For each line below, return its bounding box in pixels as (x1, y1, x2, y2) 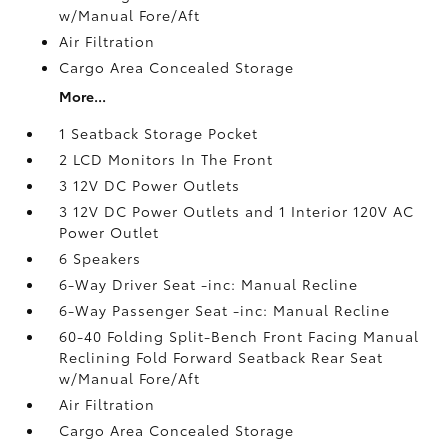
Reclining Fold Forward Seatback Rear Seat (59, 346, 384, 367)
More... (59, 85, 107, 106)
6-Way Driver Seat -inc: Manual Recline (59, 273, 359, 294)
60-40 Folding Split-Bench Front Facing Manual (59, 325, 420, 346)
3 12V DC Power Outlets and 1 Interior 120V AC (59, 200, 415, 221)
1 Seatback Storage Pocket (59, 122, 259, 143)
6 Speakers (59, 247, 142, 268)
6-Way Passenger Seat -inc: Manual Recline (59, 299, 391, 320)
